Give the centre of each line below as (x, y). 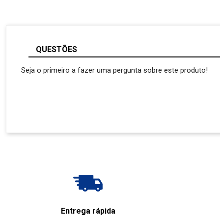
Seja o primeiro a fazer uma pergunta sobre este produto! (114, 70)
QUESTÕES (56, 49)
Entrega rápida (88, 211)
